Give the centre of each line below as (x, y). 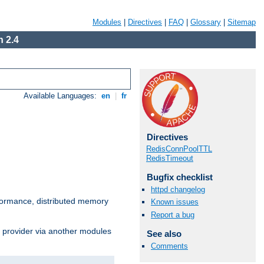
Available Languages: (62, 96)
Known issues (175, 202)
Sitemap (242, 22)
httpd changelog (178, 190)
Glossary (206, 22)
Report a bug (173, 214)
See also (164, 233)
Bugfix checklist (179, 177)
